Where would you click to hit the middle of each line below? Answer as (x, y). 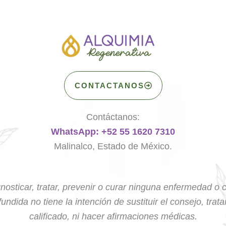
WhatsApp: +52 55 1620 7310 (113, 132)
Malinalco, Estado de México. (113, 147)
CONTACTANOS (109, 86)
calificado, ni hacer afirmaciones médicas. (113, 216)
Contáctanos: (113, 117)
